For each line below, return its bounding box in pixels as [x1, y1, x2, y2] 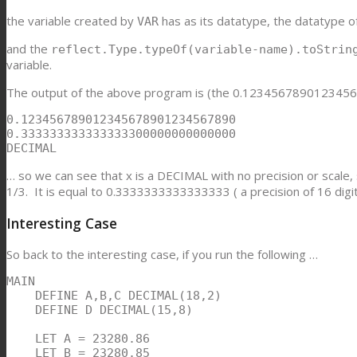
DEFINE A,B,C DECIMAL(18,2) [6, 288, 222, 304]
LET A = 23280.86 [6, 331, 150, 347]
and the [6, 41, 51, 57]
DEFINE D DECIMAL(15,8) [6, 303, 193, 318]
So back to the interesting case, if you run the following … [6, 246, 318, 263]
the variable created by [6, 13, 137, 29]
